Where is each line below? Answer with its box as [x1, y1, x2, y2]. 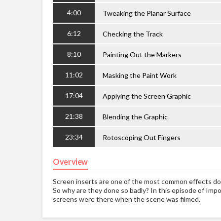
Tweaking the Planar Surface [103, 8, 191, 17]
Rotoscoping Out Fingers [103, 133, 181, 142]
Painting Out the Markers [103, 50, 182, 59]
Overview [53, 156, 88, 166]
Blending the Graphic [103, 112, 168, 121]
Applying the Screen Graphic [103, 91, 191, 100]
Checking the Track [103, 29, 163, 38]
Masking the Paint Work [103, 71, 177, 79]
